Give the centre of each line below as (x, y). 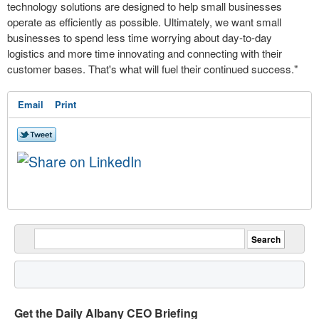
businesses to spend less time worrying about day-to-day (140, 37)
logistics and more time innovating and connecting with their (145, 53)
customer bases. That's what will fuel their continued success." (152, 69)
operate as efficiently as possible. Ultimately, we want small (144, 22)
